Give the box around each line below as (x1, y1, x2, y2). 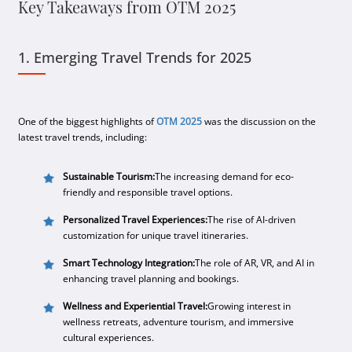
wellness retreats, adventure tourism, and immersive (63, 315, 295, 328)
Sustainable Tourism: (63, 170, 156, 183)
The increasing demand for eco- (155, 170, 295, 183)
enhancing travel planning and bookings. (63, 272, 240, 285)
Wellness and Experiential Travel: (63, 299, 208, 313)
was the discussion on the (202, 115, 317, 128)
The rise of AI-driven (207, 213, 296, 226)
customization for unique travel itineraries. (63, 229, 249, 242)
